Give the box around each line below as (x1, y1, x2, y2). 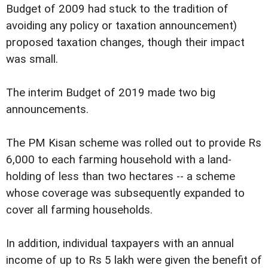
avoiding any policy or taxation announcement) (6, 19, 237, 32)
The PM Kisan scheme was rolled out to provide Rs (6, 136, 261, 150)
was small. (6, 53, 58, 66)
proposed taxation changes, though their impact (6, 36, 245, 49)
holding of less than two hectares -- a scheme (6, 170, 235, 184)
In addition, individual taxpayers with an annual (6, 237, 234, 251)
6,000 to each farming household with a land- (6, 153, 232, 167)
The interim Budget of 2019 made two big (6, 86, 215, 100)
